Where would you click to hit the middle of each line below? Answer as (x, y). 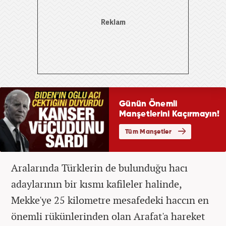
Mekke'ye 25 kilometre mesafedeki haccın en (110, 200)
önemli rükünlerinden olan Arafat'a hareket (108, 216)
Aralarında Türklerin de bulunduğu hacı (99, 167)
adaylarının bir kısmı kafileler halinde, (96, 184)
